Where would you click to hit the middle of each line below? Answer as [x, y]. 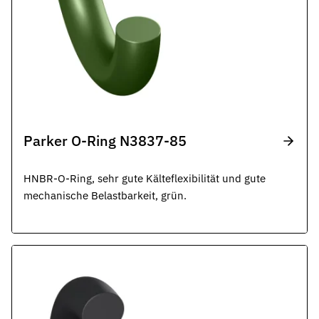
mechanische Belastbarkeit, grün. [105, 195]
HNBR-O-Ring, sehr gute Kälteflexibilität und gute [145, 178]
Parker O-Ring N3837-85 [105, 141]
